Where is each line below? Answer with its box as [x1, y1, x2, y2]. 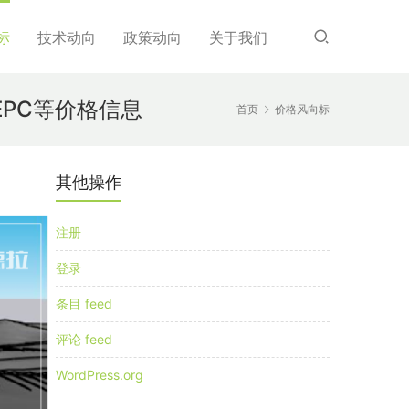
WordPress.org [56, 367, 143, 383]
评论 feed [56, 331, 112, 347]
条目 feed [56, 296, 112, 311]
